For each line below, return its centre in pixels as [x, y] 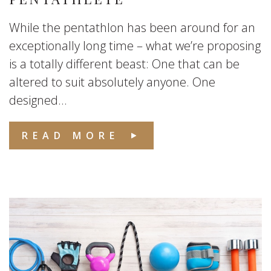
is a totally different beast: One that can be [124, 64]
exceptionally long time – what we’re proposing [135, 46]
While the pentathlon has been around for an [132, 28]
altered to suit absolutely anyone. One [112, 82]
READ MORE [70, 135]
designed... [38, 100]
